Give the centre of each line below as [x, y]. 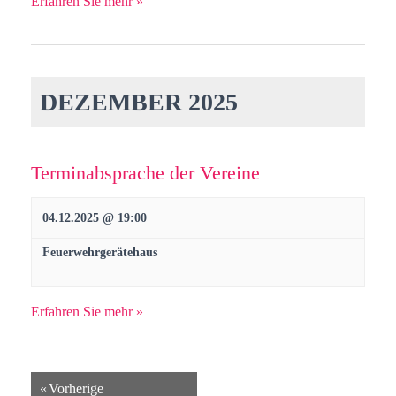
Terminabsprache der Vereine [145, 173]
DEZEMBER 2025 [139, 102]
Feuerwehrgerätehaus [100, 252]
